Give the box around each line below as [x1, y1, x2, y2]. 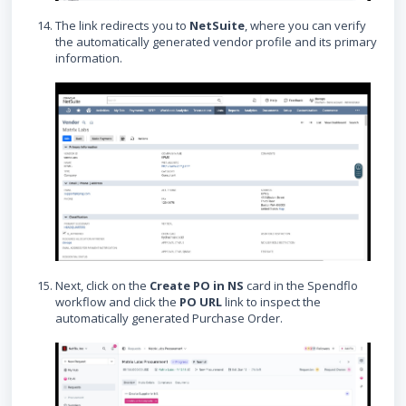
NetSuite [189, 16, 245, 34]
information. [55, 49, 122, 66]
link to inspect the [222, 294, 321, 311]
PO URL [179, 294, 222, 311]
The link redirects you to [55, 16, 189, 34]
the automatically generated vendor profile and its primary [55, 33, 377, 50]
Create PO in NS [150, 277, 244, 295]
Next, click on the [55, 277, 150, 295]
